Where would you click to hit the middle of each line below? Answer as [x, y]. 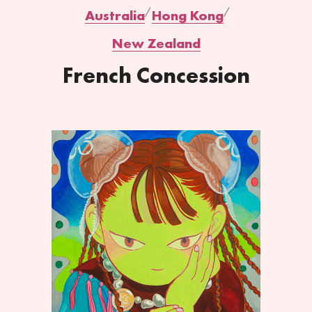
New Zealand [156, 43]
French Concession [156, 76]
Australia [115, 15]
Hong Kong [187, 15]
